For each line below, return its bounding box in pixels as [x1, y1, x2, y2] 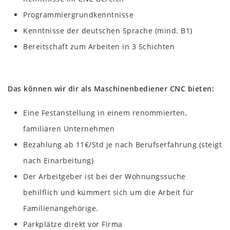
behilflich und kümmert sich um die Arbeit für [23, 187, 194, 197]
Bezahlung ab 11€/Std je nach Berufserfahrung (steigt [23, 139, 222, 149]
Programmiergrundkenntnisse [23, 9, 133, 20]
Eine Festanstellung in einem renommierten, [23, 107, 187, 118]
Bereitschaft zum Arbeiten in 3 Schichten [23, 41, 175, 51]
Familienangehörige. [23, 203, 99, 213]
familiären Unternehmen [23, 123, 114, 133]
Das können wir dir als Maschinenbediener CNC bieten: [8, 83, 214, 93]
